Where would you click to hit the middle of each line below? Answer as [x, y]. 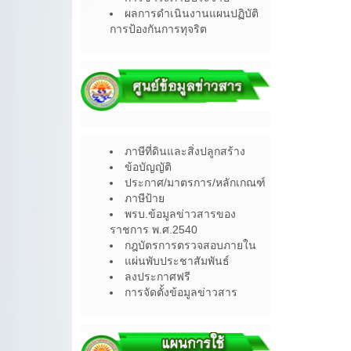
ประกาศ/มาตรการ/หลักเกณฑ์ [195, 183]
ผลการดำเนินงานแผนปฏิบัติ [192, 13]
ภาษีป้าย [145, 199]
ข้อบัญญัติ [148, 167]
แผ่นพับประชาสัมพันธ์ [177, 261]
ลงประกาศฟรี [157, 277]
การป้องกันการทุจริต [158, 29]
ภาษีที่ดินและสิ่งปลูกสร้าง [185, 152]
